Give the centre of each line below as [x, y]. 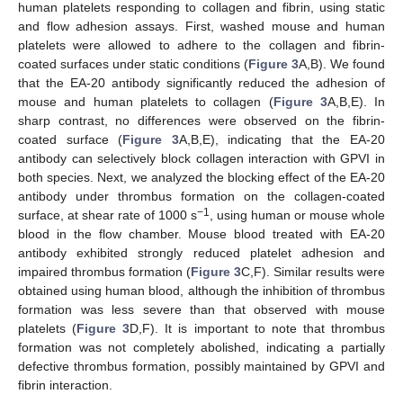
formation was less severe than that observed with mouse [201, 310]
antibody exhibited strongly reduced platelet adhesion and [201, 253]
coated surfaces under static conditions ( [133, 64]
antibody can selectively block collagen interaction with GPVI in [201, 159]
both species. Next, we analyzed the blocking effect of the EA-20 [201, 178]
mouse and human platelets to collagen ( [146, 102]
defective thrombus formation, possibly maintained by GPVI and [201, 367]
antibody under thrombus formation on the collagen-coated [201, 197]
